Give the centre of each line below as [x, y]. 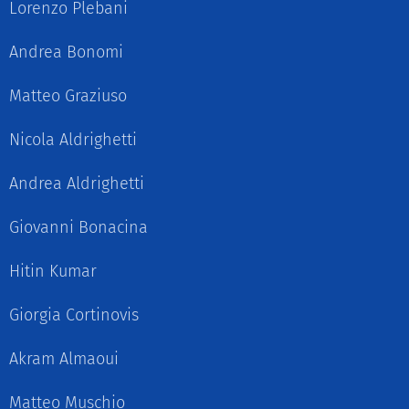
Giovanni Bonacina [79, 227]
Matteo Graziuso [68, 96]
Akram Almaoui [64, 359]
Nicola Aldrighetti [73, 140]
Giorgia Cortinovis [74, 315]
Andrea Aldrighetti [77, 184]
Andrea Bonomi [66, 52]
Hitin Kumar [53, 271]
